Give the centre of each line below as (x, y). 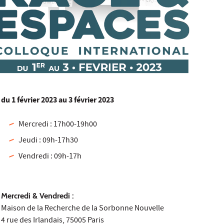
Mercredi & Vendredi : (39, 196)
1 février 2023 (34, 101)
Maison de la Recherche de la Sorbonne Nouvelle (83, 209)
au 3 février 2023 (86, 101)
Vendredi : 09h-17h (50, 157)
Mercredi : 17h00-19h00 (57, 125)
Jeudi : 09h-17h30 (48, 141)
